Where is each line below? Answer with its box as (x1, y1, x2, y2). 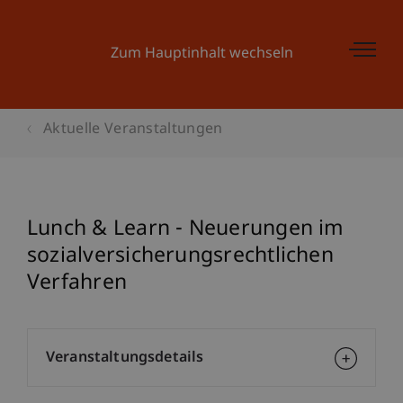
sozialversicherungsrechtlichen (27, 243, 334, 270)
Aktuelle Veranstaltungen (43, 121, 223, 139)
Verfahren (27, 270, 128, 297)
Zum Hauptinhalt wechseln (110, 45, 293, 64)
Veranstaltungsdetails (46, 349, 204, 368)
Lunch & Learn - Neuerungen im (27, 216, 345, 243)
